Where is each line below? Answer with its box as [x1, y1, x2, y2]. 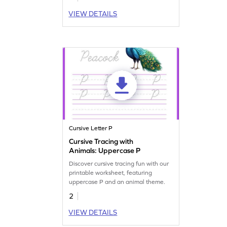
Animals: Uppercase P [69, 146, 141, 155]
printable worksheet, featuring [69, 169, 153, 176]
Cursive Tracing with [69, 137, 134, 145]
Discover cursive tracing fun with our [69, 160, 169, 167]
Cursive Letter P [69, 124, 113, 132]
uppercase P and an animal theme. [69, 178, 166, 185]
